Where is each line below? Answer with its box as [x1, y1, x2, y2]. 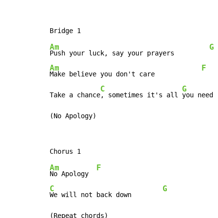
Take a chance [50, 91, 100, 99]
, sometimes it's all [100, 91, 182, 99]
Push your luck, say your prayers [50, 49, 209, 57]
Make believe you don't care [50, 70, 201, 78]
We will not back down [50, 191, 163, 199]
